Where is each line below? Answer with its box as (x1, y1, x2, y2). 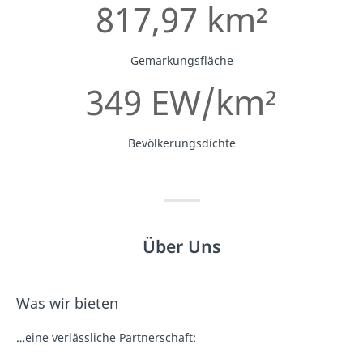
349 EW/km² (86, 78, 277, 125)
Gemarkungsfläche (130, 52, 233, 68)
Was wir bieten (16, 293, 118, 313)
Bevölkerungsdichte (127, 135, 236, 151)
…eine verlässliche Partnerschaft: (16, 329, 196, 345)
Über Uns (143, 233, 220, 258)
